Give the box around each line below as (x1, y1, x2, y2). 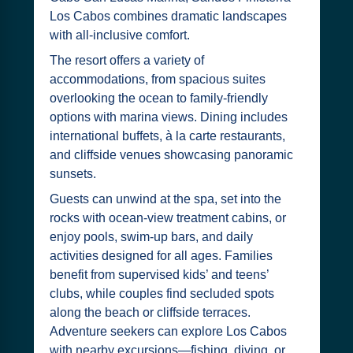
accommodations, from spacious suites (49, 72, 266, 86)
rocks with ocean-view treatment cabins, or (49, 211, 286, 225)
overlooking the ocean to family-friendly (49, 91, 268, 105)
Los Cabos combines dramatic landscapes (49, 9, 287, 23)
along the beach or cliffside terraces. (49, 306, 251, 319)
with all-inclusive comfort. (49, 28, 190, 42)
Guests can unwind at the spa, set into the (49, 192, 281, 206)
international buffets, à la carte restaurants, (49, 129, 285, 143)
